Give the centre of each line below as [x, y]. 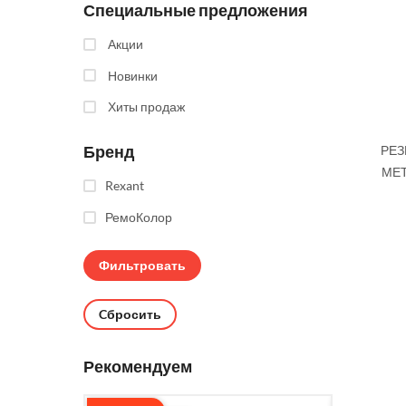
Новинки [134, 75]
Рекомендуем [138, 367]
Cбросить [130, 314]
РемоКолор [139, 217]
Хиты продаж [146, 107]
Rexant [125, 186]
